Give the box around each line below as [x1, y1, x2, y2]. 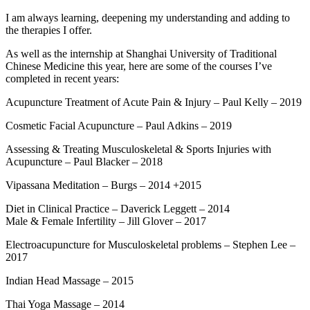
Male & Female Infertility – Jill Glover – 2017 [6, 215, 206, 228]
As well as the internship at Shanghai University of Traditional [6, 48, 277, 60]
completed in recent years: [6, 73, 119, 85]
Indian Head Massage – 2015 [6, 275, 134, 287]
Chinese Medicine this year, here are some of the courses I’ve [6, 60, 272, 73]
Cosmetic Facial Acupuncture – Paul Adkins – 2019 [6, 120, 232, 132]
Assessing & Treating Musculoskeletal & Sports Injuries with [6, 143, 271, 156]
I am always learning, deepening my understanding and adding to [6, 12, 290, 24]
